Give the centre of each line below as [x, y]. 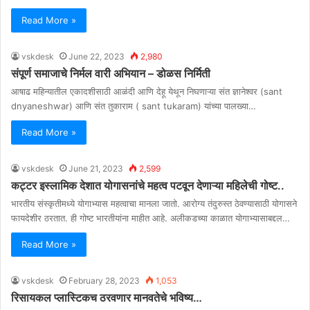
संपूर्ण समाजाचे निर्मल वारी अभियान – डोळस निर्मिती [111, 74]
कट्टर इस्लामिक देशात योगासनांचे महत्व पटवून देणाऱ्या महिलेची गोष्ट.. [148, 186]
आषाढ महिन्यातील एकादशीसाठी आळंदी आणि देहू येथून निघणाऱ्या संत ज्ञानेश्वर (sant [147, 92]
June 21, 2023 [96, 169]
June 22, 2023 [97, 57]
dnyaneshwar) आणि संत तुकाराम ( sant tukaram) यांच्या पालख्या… [134, 106]
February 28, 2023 [104, 281]
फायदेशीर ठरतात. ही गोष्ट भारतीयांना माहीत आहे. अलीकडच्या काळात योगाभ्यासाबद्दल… [151, 218]
